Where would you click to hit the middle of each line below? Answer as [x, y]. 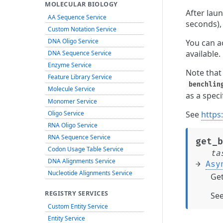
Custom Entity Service [78, 206]
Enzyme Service [69, 65]
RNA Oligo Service [72, 125]
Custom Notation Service [82, 29]
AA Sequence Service [77, 17]
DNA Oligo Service [73, 41]
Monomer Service [72, 101]
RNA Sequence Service [79, 137]
